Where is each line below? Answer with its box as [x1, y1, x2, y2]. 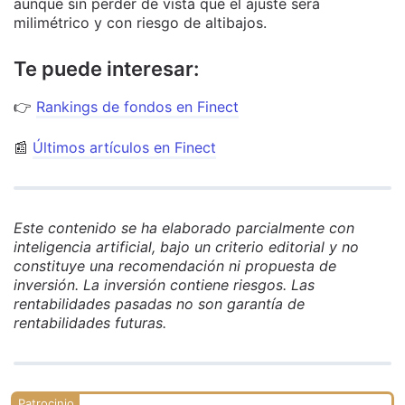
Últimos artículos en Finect [33, 138, 216, 156]
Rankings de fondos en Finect [36, 98, 239, 116]
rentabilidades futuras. [14, 314, 166, 332]
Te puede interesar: [14, 57, 199, 80]
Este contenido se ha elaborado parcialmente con [14, 219, 354, 237]
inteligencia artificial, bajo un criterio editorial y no [14, 238, 359, 256]
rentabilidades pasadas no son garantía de [14, 295, 305, 313]
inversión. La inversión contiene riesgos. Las [14, 276, 315, 294]
